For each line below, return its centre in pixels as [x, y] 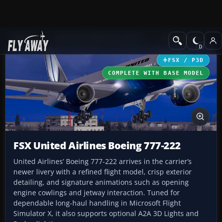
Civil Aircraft [180, 38]
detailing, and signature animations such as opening [101, 182]
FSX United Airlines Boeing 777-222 [97, 146]
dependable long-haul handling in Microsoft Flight [97, 203]
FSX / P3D [186, 60]
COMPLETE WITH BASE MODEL [156, 73]
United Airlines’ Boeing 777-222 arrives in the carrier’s [103, 162]
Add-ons [25, 38]
